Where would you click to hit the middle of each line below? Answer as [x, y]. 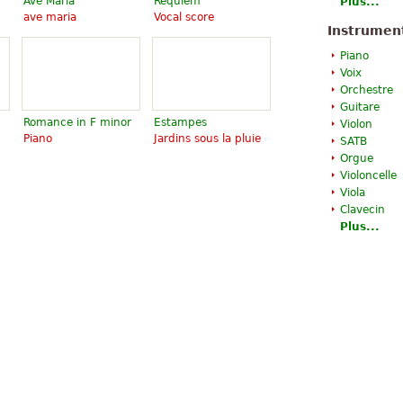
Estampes [180, 122]
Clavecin [363, 210]
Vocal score [184, 17]
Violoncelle [368, 175]
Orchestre [367, 90]
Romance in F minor [77, 122]
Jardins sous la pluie [207, 139]
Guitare [360, 107]
